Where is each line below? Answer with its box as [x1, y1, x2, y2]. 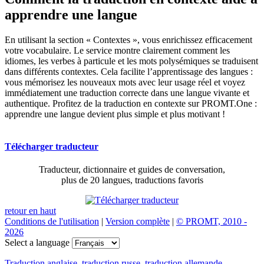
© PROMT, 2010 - [176, 216, 247, 227]
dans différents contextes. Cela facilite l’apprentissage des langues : [5, 66, 253, 77]
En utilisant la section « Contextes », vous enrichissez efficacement [5, 34, 252, 45]
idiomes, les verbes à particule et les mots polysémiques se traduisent [5, 55, 258, 66]
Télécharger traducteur [5, 141, 98, 152]
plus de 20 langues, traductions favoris [61, 175, 203, 186]
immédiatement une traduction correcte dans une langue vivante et [5, 87, 249, 98]
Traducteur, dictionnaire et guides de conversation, [39, 164, 225, 175]
